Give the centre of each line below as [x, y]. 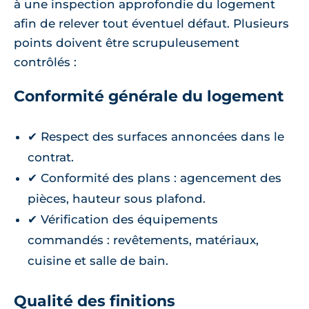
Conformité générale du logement [149, 96]
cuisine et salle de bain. [98, 260]
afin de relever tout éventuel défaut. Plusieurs [151, 23]
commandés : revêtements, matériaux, [143, 240]
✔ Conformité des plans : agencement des [154, 178]
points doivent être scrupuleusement [127, 42]
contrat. [51, 157]
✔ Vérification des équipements [123, 219]
